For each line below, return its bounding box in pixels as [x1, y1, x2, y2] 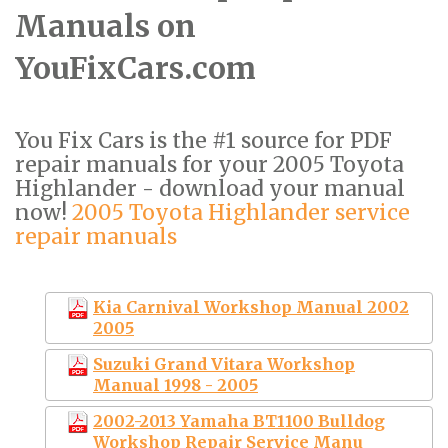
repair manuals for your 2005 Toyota [15, 150, 404, 178]
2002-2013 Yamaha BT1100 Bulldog [93, 410, 385, 431]
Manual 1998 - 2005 [93, 374, 258, 395]
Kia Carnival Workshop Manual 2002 [93, 296, 409, 317]
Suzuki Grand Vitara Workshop [93, 353, 355, 374]
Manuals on [15, 6, 196, 45]
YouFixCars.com [15, 48, 256, 87]
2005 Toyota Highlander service [72, 198, 410, 226]
